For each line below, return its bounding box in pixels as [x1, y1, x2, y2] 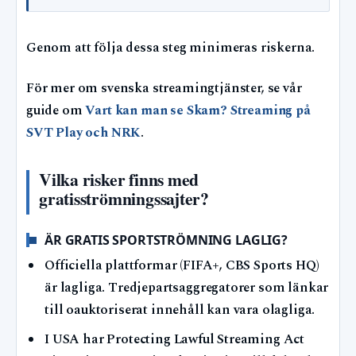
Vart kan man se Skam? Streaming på [85, 100, 311, 121]
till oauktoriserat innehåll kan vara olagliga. [44, 300, 315, 321]
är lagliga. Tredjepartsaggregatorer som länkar [44, 278, 329, 299]
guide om [26, 100, 86, 121]
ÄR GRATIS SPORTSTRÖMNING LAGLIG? [44, 231, 288, 250]
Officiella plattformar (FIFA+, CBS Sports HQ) [44, 256, 319, 277]
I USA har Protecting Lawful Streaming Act [44, 330, 305, 350]
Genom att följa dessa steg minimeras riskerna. [26, 38, 315, 59]
